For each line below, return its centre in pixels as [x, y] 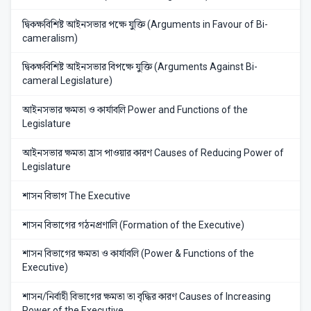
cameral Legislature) [67, 81]
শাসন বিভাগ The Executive [76, 195]
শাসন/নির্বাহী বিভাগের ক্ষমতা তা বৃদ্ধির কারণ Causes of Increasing [146, 297]
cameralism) [50, 38]
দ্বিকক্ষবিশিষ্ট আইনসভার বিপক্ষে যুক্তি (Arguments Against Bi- [140, 67]
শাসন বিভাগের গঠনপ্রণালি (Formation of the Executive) [133, 225]
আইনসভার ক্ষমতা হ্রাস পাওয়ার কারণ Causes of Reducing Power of [153, 152]
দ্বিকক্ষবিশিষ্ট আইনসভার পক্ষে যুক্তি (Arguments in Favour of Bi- [145, 24]
